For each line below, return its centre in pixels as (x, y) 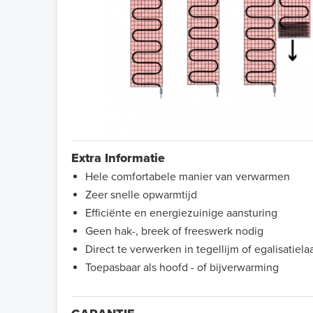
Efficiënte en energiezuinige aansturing (181, 213)
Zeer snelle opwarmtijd (141, 195)
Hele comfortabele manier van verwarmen (188, 176)
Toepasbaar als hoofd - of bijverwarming (182, 267)
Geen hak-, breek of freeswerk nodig (174, 231)
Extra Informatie (120, 158)
